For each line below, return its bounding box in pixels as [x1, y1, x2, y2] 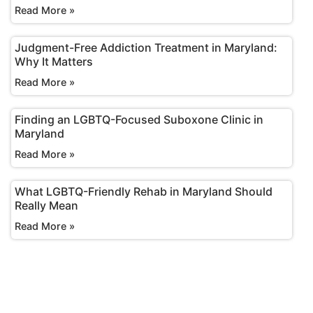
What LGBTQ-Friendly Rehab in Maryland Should [15, 184, 273, 198]
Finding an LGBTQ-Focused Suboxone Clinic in [15, 112, 264, 126]
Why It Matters [15, 54, 94, 68]
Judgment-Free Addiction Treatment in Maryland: [15, 41, 278, 54]
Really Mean [15, 198, 79, 212]
